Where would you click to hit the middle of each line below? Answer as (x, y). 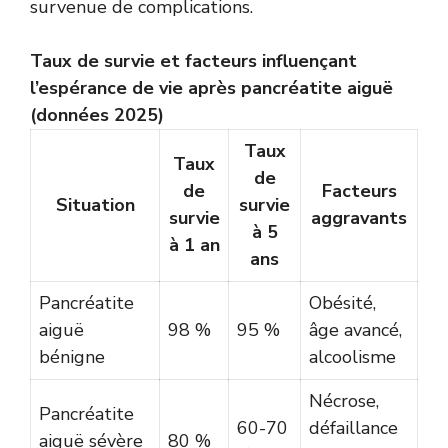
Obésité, (342, 302)
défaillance (353, 427)
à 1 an (194, 244)
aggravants (359, 217)
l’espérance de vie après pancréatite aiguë (211, 87)
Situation (95, 204)
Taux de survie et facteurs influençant (193, 60)
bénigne (72, 356)
